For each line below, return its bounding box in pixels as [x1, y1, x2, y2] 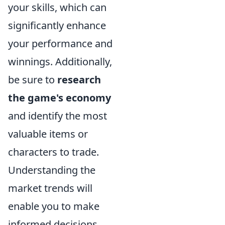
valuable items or [8, 127, 88, 141]
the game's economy [8, 90, 111, 104]
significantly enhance [8, 18, 106, 32]
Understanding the [8, 163, 95, 177]
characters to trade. [8, 145, 99, 159]
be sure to [8, 72, 57, 86]
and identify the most [8, 108, 107, 123]
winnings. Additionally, [8, 54, 112, 68]
